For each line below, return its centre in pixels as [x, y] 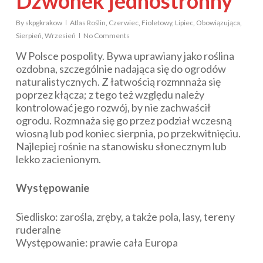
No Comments [106, 36]
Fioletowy [156, 23]
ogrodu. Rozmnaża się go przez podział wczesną [124, 121]
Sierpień [28, 36]
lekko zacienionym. [58, 159]
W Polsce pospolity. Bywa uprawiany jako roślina [125, 56]
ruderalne [38, 230]
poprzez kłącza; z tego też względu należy [110, 95]
